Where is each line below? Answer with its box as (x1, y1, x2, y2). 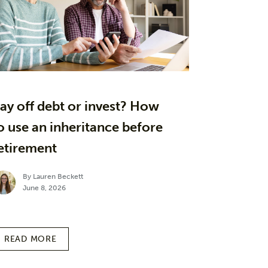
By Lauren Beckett (23, 172, 83, 181)
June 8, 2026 (23, 183, 66, 192)
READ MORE (4, 233, 57, 244)
